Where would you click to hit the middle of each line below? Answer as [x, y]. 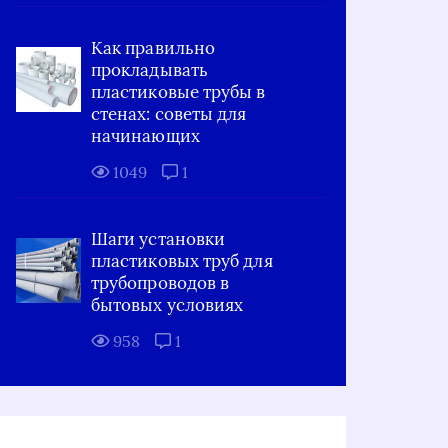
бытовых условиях [167, 305]
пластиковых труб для [182, 261]
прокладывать [149, 70]
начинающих [145, 136]
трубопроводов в [160, 283]
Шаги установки [158, 239]
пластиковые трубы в [178, 92]
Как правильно [153, 48]
